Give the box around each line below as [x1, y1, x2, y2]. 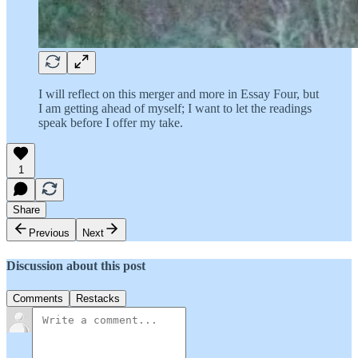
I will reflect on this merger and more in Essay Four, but [38, 87, 319, 101]
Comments [13, 292, 63, 304]
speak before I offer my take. [38, 116, 183, 130]
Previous [29, 227, 70, 240]
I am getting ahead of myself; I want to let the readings [38, 101, 312, 116]
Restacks [76, 292, 120, 304]
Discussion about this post [6, 258, 145, 272]
